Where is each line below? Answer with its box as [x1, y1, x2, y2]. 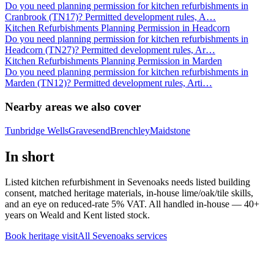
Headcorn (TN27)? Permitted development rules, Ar [5, 45, 206, 56]
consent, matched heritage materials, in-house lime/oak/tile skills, [5, 188, 253, 199]
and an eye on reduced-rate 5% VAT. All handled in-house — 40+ [5, 199, 259, 210]
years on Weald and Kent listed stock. [5, 210, 150, 221]
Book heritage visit [5, 231, 78, 242]
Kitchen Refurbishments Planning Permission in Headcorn [5, 23, 230, 34]
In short [5, 148, 54, 165]
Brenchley [110, 125, 150, 136]
